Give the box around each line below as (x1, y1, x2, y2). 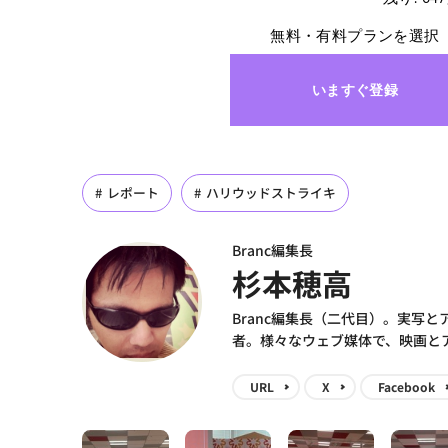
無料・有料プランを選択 (270, 25, 440, 46)
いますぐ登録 (311, 80, 399, 100)
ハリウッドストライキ (206, 183, 336, 203)
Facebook (378, 378, 435, 396)
